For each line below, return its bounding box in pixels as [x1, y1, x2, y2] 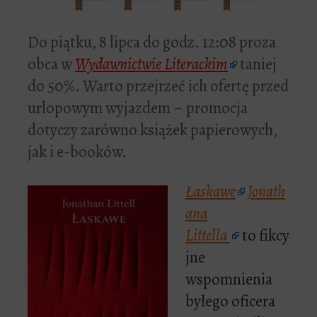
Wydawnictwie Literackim [75, 53, 228, 76]
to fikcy [239, 224, 289, 247]
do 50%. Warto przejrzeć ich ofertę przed [28, 75, 289, 98]
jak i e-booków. [28, 141, 127, 163]
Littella [185, 224, 227, 247]
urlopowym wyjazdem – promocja [28, 97, 248, 120]
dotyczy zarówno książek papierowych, [28, 119, 277, 142]
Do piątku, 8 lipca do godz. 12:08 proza [28, 31, 276, 54]
